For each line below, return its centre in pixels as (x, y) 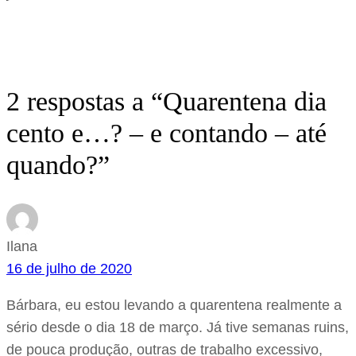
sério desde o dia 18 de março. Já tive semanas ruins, (178, 328)
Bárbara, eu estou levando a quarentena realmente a (174, 306)
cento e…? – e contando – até (166, 133)
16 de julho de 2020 (69, 269)
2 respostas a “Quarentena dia (166, 102)
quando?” (58, 165)
